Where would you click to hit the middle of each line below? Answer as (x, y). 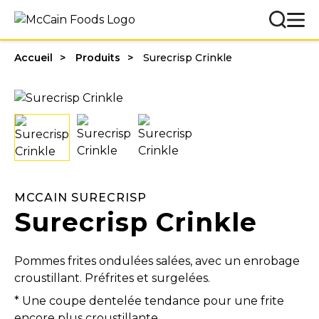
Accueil (33, 58)
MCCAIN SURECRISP (80, 197)
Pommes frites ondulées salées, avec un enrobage (157, 261)
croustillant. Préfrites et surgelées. (112, 278)
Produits (98, 58)
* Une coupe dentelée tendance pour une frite (149, 300)
